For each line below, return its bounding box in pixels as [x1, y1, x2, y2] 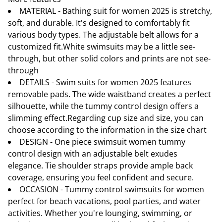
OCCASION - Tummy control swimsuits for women [19, 184, 204, 195]
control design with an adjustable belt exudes [8, 148, 177, 160]
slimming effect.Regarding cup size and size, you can [8, 112, 204, 124]
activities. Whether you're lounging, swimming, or [8, 208, 192, 219]
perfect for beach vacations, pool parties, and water [8, 196, 201, 207]
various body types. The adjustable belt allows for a [8, 29, 199, 41]
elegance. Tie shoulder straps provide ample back [8, 160, 193, 171]
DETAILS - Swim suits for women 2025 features [19, 77, 191, 88]
